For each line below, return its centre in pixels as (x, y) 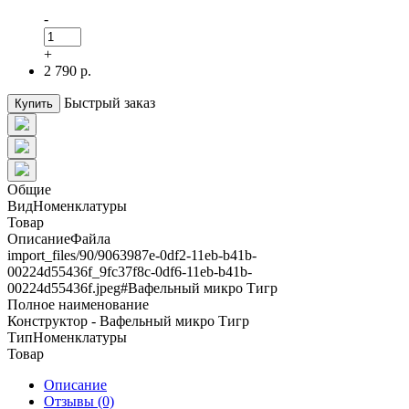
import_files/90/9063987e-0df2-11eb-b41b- (132, 255)
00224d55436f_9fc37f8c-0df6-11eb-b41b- (130, 271)
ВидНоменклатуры (67, 205)
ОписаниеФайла (59, 238)
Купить (34, 103)
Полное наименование (78, 304)
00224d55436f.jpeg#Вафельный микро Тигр (142, 288)
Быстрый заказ (110, 102)
